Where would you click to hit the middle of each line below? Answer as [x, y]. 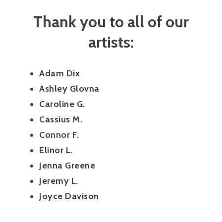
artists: [111, 42]
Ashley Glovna [69, 88]
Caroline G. [62, 104]
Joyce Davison [69, 196]
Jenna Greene [67, 165]
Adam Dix [60, 73]
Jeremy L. [59, 181]
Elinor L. [56, 150]
